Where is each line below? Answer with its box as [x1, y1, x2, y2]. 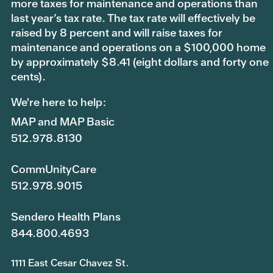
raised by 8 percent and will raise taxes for [11, 26, 222, 40]
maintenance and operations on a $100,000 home [11, 40, 266, 55]
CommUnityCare [11, 162, 96, 177]
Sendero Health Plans [11, 210, 121, 224]
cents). [11, 69, 46, 84]
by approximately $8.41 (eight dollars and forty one [11, 55, 269, 69]
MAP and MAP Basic [11, 115, 115, 129]
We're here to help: [11, 95, 105, 110]
